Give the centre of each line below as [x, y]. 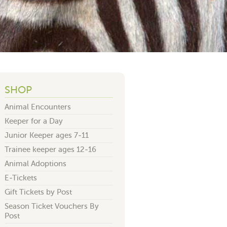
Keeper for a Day [34, 121]
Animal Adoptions [35, 164]
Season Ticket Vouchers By [52, 206]
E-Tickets [21, 178]
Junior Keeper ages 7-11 [47, 135]
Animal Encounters [38, 107]
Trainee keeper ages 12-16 [50, 149]
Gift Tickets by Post [38, 192]
